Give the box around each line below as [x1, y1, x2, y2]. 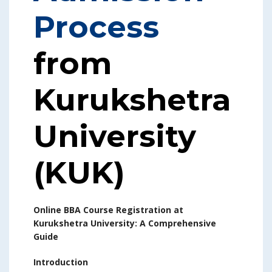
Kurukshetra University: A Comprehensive [33, 217, 216, 229]
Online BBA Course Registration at [33, 203, 183, 216]
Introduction [33, 256, 88, 268]
